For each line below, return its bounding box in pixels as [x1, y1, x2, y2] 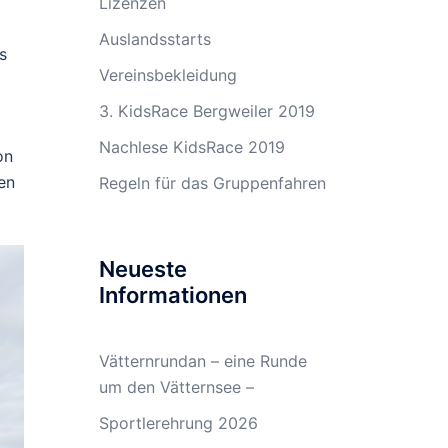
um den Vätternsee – [98, 377, 254, 397]
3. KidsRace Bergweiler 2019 [98, 101, 315, 121]
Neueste [98, 256, 187, 282]
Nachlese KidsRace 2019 [98, 137, 285, 157]
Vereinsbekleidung [98, 65, 237, 85]
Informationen [98, 282, 247, 308]
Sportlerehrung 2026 [98, 413, 258, 433]
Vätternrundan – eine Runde [98, 351, 307, 371]
